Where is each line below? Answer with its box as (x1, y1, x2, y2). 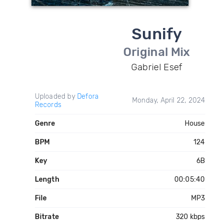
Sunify (131, 25, 182, 43)
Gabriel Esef (131, 61, 183, 73)
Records (34, 101, 61, 109)
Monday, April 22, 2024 (132, 96, 205, 105)
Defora (77, 92, 99, 101)
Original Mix (123, 45, 191, 59)
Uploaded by (34, 92, 77, 101)
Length (34, 175, 59, 184)
